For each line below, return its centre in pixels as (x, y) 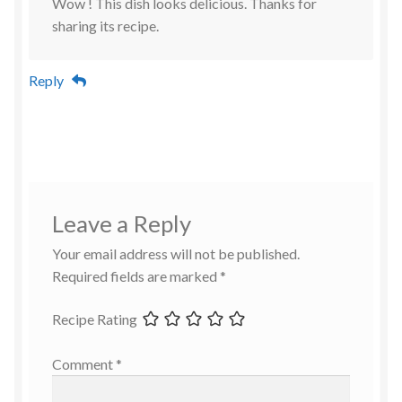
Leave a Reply (121, 224)
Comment (83, 363)
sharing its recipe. (105, 26)
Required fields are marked (135, 276)
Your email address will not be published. (175, 254)
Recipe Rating (94, 319)
